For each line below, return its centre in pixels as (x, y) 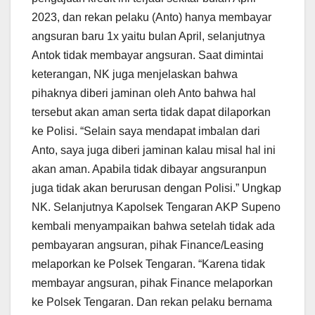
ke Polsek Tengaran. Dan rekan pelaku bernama (152, 302)
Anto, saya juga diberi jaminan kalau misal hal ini (154, 150)
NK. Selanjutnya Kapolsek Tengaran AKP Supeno (156, 207)
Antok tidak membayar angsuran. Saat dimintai (148, 56)
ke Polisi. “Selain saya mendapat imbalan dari (146, 131)
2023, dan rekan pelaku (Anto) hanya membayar (152, 18)
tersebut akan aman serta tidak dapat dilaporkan (151, 112)
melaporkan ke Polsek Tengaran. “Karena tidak (148, 264)
